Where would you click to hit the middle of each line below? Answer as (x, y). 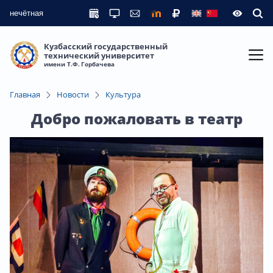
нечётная (27, 13)
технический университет (99, 56)
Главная (25, 94)
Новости (73, 94)
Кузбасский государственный (106, 47)
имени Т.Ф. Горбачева (79, 64)
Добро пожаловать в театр (136, 118)
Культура (123, 94)
